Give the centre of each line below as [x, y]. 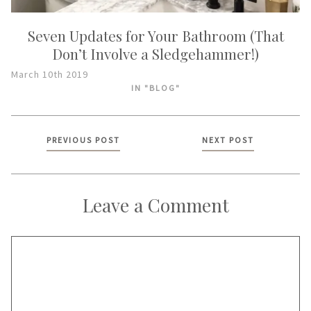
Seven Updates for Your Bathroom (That [155, 35]
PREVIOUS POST [83, 140]
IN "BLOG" [155, 88]
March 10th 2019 [50, 75]
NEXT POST [228, 140]
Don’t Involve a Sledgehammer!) [155, 53]
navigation [53, 164]
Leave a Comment [155, 205]
